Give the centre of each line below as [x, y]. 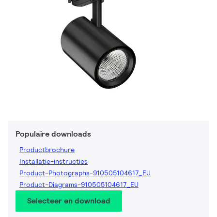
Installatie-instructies [54, 162]
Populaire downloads [53, 134]
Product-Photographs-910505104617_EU [85, 173]
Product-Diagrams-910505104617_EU [79, 185]
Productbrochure [47, 150]
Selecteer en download [69, 201]
